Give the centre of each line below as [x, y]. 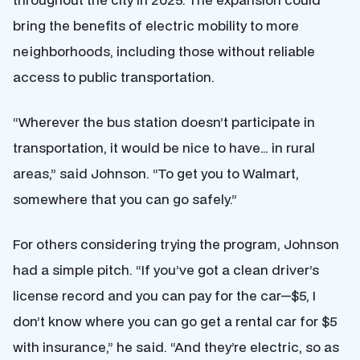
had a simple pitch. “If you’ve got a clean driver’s [166, 270]
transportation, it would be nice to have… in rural [164, 148]
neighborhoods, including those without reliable [164, 51]
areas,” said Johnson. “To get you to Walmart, [156, 174]
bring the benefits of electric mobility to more [156, 26]
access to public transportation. [114, 77]
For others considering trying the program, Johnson [176, 244]
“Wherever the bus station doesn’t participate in [164, 122]
